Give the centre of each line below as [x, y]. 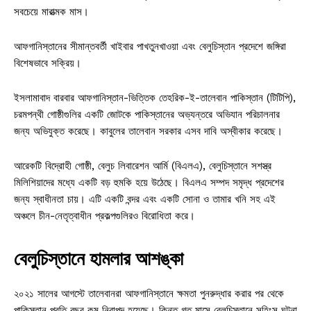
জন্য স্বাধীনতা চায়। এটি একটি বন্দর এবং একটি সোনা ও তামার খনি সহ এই [145, 199]
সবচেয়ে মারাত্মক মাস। [51, 11]
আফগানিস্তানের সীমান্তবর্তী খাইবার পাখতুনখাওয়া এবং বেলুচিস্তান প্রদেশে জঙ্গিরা [150, 46]
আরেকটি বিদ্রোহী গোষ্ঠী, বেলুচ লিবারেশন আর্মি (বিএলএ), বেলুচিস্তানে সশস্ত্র [143, 166]
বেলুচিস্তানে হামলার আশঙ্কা [99, 258]
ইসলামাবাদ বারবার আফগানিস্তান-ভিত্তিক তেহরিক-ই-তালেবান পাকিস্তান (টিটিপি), [155, 98]
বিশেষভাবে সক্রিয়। [48, 63]
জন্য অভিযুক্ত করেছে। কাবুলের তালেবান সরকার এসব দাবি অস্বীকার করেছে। [148, 131]
